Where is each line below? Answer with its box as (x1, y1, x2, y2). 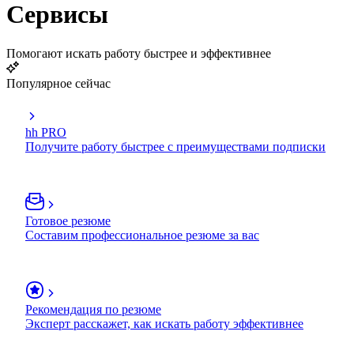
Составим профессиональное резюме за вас (25, 228, 259, 242)
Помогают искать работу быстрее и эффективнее (6, 46, 271, 60)
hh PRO (25, 125, 66, 139)
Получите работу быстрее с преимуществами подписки (25, 139, 326, 153)
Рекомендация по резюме (25, 302, 161, 316)
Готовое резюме (25, 213, 111, 228)
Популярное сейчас (6, 76, 111, 90)
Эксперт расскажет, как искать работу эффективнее (25, 316, 303, 330)
